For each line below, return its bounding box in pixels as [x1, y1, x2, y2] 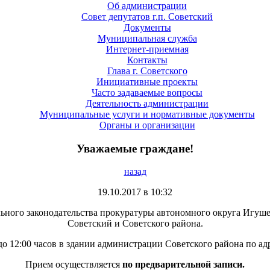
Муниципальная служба [97, 33, 197, 43]
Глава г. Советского [107, 65, 187, 76]
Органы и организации [99, 119, 195, 130]
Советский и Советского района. [67, 218, 203, 229]
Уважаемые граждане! [77, 142, 193, 155]
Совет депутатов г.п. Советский [81, 11, 213, 22]
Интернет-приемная [105, 43, 189, 54]
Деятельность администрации [86, 98, 209, 108]
